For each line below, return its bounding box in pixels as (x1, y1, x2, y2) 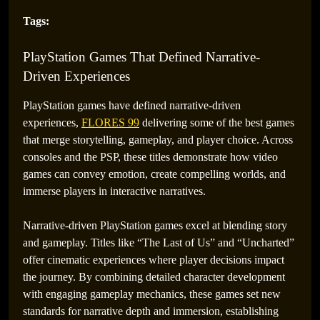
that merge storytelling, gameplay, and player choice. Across (23, 134, 293, 146)
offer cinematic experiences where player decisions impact (23, 254, 284, 266)
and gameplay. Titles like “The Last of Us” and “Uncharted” (23, 236, 294, 249)
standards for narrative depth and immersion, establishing (23, 305, 279, 317)
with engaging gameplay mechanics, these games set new (23, 288, 281, 300)
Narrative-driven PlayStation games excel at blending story (23, 219, 287, 231)
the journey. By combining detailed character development (23, 271, 285, 283)
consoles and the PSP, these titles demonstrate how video (23, 151, 278, 163)
